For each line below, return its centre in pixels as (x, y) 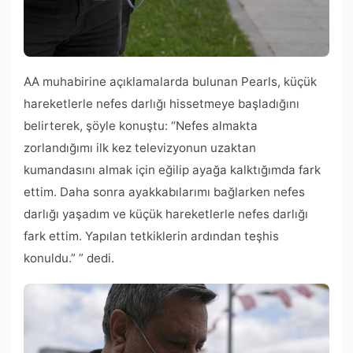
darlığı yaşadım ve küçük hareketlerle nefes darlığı (166, 214)
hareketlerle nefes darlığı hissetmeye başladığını (162, 103)
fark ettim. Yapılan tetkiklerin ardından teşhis (151, 236)
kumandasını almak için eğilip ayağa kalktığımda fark (172, 169)
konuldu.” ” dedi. (69, 258)
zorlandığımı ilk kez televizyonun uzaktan (140, 147)
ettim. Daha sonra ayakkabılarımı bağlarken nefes (164, 191)
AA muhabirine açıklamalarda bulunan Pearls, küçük (170, 81)
